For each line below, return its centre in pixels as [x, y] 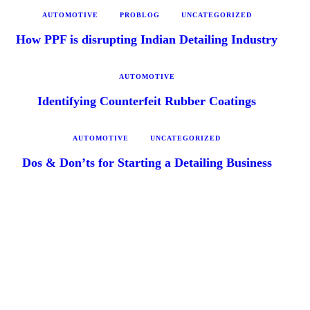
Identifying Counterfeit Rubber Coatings [147, 101]
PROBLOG [139, 15]
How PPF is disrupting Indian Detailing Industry [147, 39]
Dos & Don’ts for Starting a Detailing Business [147, 162]
